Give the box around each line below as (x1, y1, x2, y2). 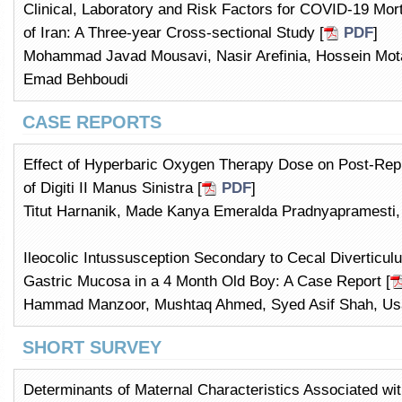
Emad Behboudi (23, 71, 128, 88)
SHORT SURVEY (22, 337, 162, 357)
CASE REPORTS (22, 112, 162, 132)
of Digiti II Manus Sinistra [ (23, 179, 202, 197)
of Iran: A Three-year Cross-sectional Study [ (23, 24, 324, 41)
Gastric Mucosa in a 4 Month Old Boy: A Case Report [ (23, 273, 390, 290)
